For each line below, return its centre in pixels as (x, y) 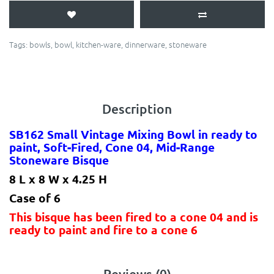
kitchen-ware (98, 45)
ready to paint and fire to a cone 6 (105, 230)
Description (137, 109)
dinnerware (145, 45)
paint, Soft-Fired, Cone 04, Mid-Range (112, 147)
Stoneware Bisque (59, 160)
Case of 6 (35, 198)
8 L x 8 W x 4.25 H (58, 179)
